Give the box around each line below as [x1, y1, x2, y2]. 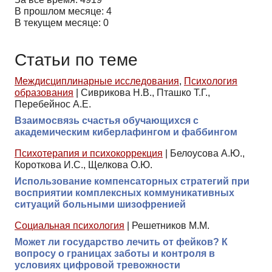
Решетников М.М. [132, 220, 209, 231]
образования [15, 87, 73, 98]
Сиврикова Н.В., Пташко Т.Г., [81, 87, 210, 98]
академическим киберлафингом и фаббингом [15, 126, 237, 137]
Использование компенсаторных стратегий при [15, 175, 250, 186]
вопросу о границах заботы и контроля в [15, 248, 215, 259]
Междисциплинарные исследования [15, 75, 179, 86]
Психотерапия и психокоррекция [15, 148, 163, 158]
